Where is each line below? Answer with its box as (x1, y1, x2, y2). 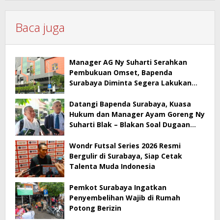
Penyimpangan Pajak (69, 130, 144, 140)
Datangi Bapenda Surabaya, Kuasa (69, 99, 191, 109)
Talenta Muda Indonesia (69, 162, 155, 171)
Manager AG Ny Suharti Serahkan (69, 57, 187, 67)
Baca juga (15, 19, 65, 36)
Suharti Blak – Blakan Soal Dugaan (69, 120, 190, 130)
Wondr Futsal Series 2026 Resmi (69, 141, 181, 151)
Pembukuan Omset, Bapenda (69, 68, 172, 78)
